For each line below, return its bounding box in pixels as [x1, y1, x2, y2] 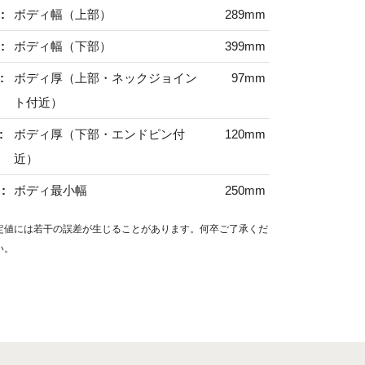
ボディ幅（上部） [13, 7, 112, 21]
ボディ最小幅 [13, 183, 87, 197]
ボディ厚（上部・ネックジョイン [13, 71, 197, 85]
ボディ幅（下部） [13, 39, 112, 53]
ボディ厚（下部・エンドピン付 [13, 127, 185, 141]
